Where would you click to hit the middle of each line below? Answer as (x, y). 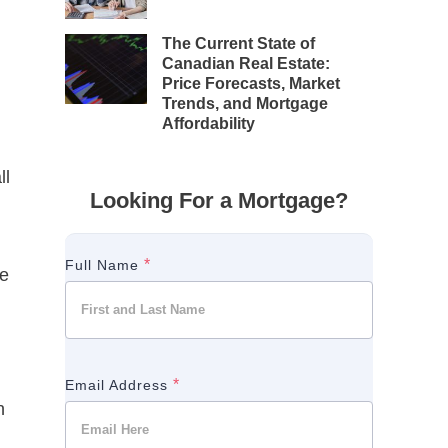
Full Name (105, 264)
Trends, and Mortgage (245, 103)
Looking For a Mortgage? (218, 200)
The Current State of (239, 43)
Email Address (119, 384)
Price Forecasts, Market (251, 83)
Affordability (209, 123)
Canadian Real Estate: (246, 63)
